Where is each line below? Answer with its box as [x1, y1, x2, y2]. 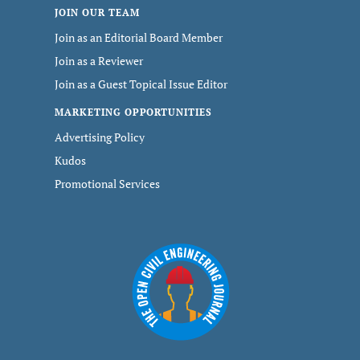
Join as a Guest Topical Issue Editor [55, 76, 227, 92]
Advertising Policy [55, 129, 145, 145]
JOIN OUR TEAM [55, 6, 140, 18]
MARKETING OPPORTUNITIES [55, 106, 213, 118]
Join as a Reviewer [55, 53, 143, 68]
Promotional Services [55, 176, 160, 191]
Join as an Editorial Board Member [55, 30, 223, 45]
